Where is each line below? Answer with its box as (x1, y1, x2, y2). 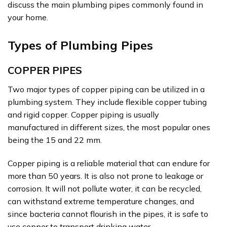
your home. (8, 12, 48, 23)
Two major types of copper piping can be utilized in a (8, 84, 205, 95)
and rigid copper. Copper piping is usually (8, 109, 159, 120)
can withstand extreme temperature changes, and (8, 196, 194, 206)
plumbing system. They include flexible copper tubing (8, 97, 207, 107)
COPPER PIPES (8, 64, 82, 77)
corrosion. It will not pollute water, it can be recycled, (8, 183, 202, 194)
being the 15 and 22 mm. (8, 135, 104, 145)
